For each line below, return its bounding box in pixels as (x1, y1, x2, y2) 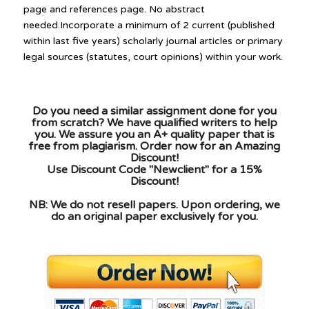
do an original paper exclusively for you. (50, 209, 258, 223)
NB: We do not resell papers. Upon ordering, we (28, 197, 280, 212)
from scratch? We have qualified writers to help (31, 115, 277, 130)
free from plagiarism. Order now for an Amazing (28, 139, 280, 153)
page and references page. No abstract (23, 3, 205, 15)
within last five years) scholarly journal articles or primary (23, 35, 283, 47)
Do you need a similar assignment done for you (32, 103, 277, 118)
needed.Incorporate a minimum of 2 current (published (23, 19, 275, 31)
